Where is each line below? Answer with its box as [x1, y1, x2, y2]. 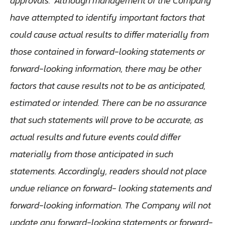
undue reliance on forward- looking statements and [10, 181, 211, 195]
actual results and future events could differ [10, 130, 181, 144]
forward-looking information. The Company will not [10, 198, 211, 212]
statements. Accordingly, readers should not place [10, 164, 207, 178]
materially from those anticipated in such [10, 147, 173, 161]
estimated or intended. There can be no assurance [10, 95, 207, 109]
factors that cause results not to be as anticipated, [10, 78, 206, 92]
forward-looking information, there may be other [10, 61, 201, 75]
